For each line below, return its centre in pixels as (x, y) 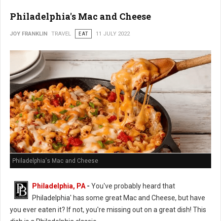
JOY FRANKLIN (29, 34)
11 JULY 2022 (113, 34)
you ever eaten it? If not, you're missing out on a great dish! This (108, 210)
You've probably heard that (132, 186)
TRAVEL (61, 34)
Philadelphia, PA (59, 186)
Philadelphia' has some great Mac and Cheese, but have (119, 198)
